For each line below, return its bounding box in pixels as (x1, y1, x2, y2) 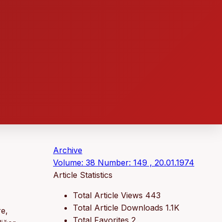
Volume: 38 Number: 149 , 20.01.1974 (53, 157, 194, 167)
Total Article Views (73, 190, 143, 200)
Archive (53, 145, 82, 155)
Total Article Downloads (73, 202, 163, 213)
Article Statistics (53, 169, 112, 180)
